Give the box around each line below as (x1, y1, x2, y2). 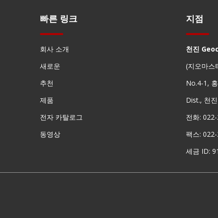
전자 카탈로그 (40, 112, 83, 122)
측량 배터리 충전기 (75, 61, 141, 72)
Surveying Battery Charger (59, 205, 157, 217)
